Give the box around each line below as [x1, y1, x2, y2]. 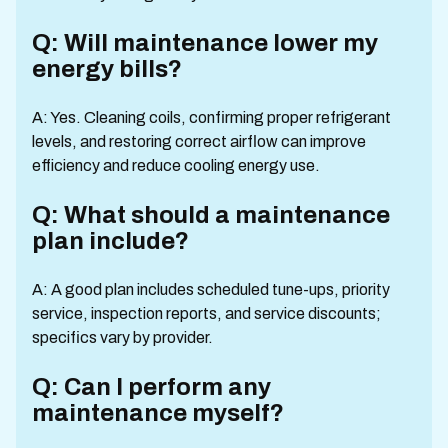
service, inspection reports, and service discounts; [32, 304, 381, 322]
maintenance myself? [32, 399, 284, 426]
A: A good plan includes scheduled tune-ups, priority [32, 280, 390, 298]
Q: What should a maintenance [32, 201, 390, 228]
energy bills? [32, 55, 182, 82]
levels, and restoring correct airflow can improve [32, 132, 366, 150]
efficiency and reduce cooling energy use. [32, 156, 320, 174]
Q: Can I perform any [32, 373, 271, 400]
